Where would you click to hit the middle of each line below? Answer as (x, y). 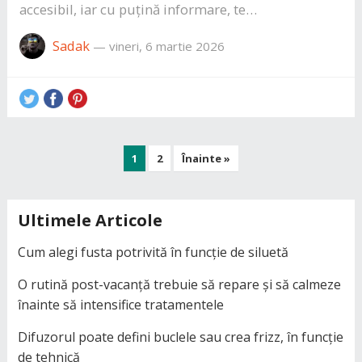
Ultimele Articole (90, 220)
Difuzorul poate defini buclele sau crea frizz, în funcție (180, 337)
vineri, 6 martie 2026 (166, 46)
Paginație (38, 154)
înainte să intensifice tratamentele (120, 304)
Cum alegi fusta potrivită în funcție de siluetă (153, 252)
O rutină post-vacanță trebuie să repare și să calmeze (179, 284)
